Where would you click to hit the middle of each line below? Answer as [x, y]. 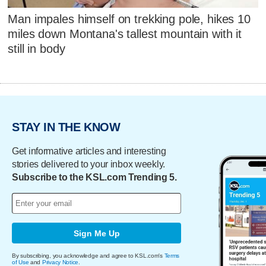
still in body [37, 48]
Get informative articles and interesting [89, 151]
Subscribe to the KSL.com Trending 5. [94, 178]
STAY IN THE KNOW [66, 127]
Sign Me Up [96, 233]
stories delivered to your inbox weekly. [89, 164]
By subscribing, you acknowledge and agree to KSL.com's [88, 256]
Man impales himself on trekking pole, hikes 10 [129, 19]
